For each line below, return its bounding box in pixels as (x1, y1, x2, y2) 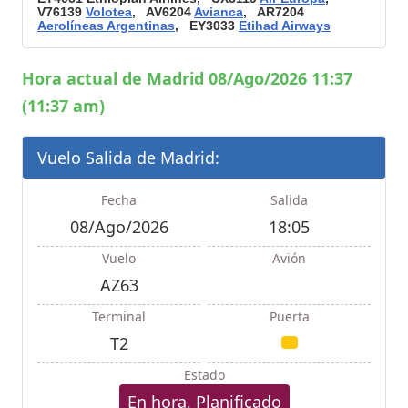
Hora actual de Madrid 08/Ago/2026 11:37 (22, 67, 352, 90)
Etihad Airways (239, 18, 331, 34)
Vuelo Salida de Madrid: (37, 147, 219, 169)
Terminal (92, 308, 146, 326)
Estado (183, 366, 225, 384)
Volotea (86, 5, 132, 20)
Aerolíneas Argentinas (37, 18, 175, 34)
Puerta (269, 308, 310, 326)
